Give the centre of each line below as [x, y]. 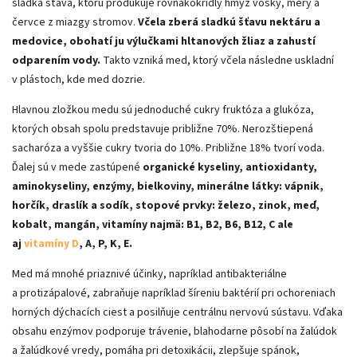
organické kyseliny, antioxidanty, [229, 167]
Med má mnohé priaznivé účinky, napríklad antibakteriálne [149, 274]
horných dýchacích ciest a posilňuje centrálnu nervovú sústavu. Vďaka [177, 312]
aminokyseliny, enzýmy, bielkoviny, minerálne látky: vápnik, [168, 186]
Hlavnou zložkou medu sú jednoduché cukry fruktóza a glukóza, [163, 110]
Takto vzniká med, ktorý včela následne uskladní [217, 60]
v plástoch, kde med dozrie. [78, 79]
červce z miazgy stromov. [75, 22]
